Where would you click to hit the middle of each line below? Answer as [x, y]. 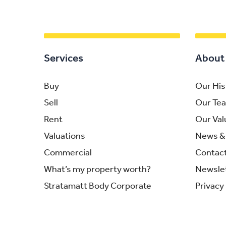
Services [64, 59]
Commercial [68, 153]
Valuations [65, 136]
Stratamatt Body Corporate [98, 186]
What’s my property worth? [97, 169]
